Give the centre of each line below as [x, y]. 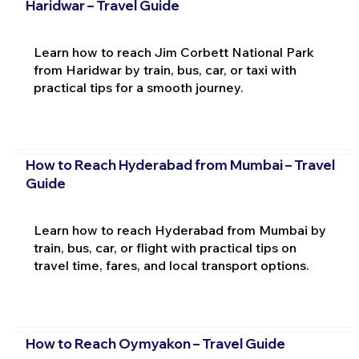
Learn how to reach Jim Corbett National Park [173, 52]
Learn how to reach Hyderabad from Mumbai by [179, 230]
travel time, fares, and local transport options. [171, 266]
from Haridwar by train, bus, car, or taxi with [165, 70]
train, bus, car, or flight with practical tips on [165, 248]
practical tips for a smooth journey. [138, 87]
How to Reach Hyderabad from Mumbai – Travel [180, 165]
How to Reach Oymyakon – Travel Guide [155, 343]
